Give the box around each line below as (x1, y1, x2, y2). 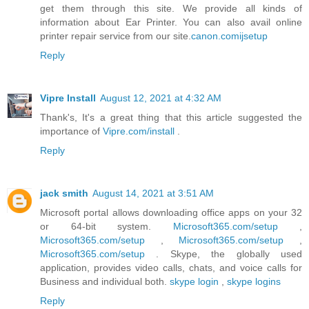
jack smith (40, 188, 88, 199)
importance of (40, 126, 103, 137)
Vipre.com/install (103, 126, 177, 137)
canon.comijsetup (191, 30, 268, 42)
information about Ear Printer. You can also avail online (40, 17, 302, 28)
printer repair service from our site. (40, 30, 191, 42)
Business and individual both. (40, 276, 170, 288)
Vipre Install (40, 92, 96, 104)
